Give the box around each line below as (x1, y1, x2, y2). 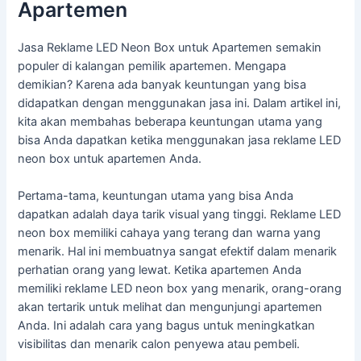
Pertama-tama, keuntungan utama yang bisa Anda (18, 189, 294, 204)
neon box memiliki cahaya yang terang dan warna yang (18, 226, 322, 241)
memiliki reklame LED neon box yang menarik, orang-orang (18, 281, 342, 297)
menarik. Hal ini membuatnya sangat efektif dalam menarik (18, 244, 338, 259)
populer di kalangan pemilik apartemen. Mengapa (18, 58, 287, 73)
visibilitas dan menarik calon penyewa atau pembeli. (18, 337, 301, 352)
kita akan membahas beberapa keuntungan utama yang (18, 114, 323, 129)
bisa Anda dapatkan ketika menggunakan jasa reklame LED (18, 132, 342, 147)
